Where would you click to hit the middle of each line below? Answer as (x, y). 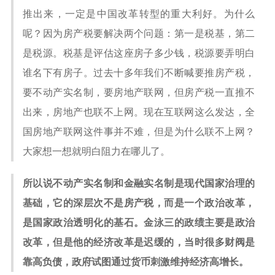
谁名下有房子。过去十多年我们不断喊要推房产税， (139, 73)
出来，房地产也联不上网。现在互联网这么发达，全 (139, 112)
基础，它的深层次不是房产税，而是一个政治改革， (139, 203)
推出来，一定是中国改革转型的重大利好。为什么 (139, 14)
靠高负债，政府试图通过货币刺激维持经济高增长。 (136, 262)
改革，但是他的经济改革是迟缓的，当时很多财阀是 (139, 242)
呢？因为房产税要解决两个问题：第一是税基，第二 (139, 33)
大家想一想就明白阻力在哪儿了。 (96, 151)
